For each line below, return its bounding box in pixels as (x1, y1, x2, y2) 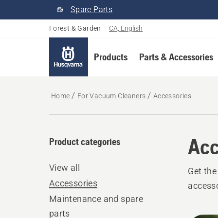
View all (49, 163, 80, 173)
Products (93, 51, 127, 62)
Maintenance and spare (49, 194, 144, 204)
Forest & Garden (49, 24, 101, 32)
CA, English (109, 24, 143, 32)
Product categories (49, 136, 120, 147)
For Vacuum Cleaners (77, 92, 146, 100)
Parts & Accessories (139, 51, 213, 62)
